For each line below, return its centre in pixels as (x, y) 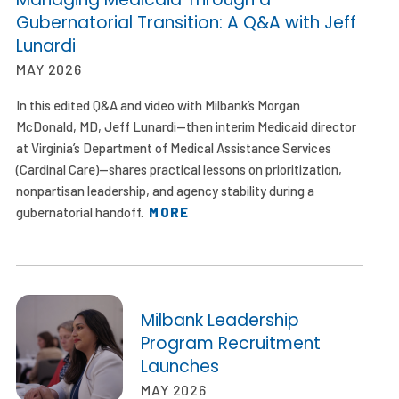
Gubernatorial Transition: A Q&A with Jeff (187, 22)
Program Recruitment (231, 343)
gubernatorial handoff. (83, 212)
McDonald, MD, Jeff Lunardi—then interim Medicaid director (187, 126)
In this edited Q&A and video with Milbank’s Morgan (159, 105)
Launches (180, 366)
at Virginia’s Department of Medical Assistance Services (174, 147)
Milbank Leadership (220, 320)
